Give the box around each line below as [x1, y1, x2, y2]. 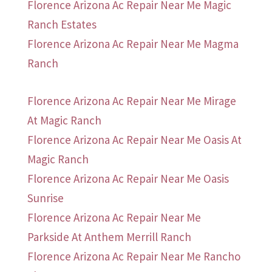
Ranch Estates [27, 17, 97, 32]
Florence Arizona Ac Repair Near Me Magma [27, 36, 239, 52]
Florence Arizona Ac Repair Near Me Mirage [27, 93, 236, 109]
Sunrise [27, 191, 64, 206]
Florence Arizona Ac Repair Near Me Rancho [27, 249, 240, 264]
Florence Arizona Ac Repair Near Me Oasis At [27, 132, 242, 148]
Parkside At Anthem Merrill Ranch [27, 229, 191, 245]
